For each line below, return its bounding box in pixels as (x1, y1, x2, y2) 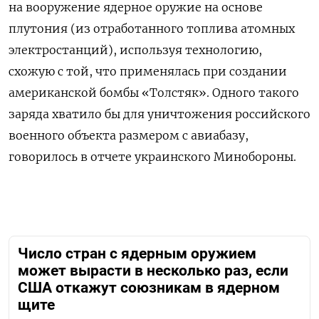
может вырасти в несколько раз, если (18, 261, 288, 279)
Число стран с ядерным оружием (18, 244, 256, 262)
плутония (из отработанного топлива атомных (9, 21, 295, 36)
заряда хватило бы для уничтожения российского (9, 106, 310, 121)
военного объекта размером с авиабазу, (9, 127, 249, 142)
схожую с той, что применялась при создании (9, 63, 287, 78)
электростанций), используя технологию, (9, 42, 262, 57)
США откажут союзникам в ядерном (18, 278, 280, 296)
